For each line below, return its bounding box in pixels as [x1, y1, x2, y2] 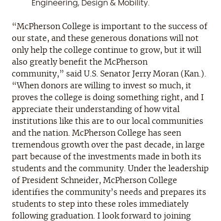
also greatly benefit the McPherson [12, 58, 147, 66]
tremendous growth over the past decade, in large [12, 141, 205, 149]
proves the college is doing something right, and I [12, 93, 204, 102]
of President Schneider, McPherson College [12, 176, 177, 184]
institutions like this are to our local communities [12, 117, 203, 125]
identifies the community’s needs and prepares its [12, 188, 206, 196]
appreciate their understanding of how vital [12, 105, 180, 113]
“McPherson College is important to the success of [12, 22, 207, 31]
